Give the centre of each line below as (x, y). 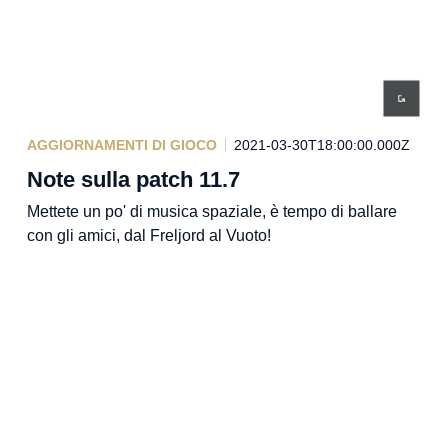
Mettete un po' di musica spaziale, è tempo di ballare (211, 211)
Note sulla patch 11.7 (133, 179)
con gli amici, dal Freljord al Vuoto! (148, 235)
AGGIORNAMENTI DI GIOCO (121, 144)
